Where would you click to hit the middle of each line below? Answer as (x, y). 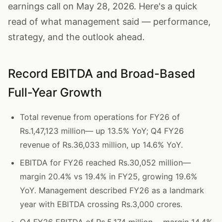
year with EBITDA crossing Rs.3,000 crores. (101, 204)
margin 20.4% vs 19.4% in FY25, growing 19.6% (109, 176)
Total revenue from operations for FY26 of (100, 117)
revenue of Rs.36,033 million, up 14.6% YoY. (101, 145)
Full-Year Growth (55, 92)
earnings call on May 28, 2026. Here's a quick (103, 6)
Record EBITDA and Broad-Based (102, 74)
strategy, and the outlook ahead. (76, 37)
